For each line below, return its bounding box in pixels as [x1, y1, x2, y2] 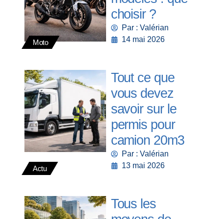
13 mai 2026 [122, 161, 165, 170]
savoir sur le [110, 101, 176, 116]
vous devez [110, 86, 174, 101]
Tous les [110, 196, 156, 211]
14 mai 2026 [122, 35, 165, 44]
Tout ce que [110, 70, 175, 85]
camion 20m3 [110, 132, 184, 148]
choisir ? [110, 6, 156, 22]
